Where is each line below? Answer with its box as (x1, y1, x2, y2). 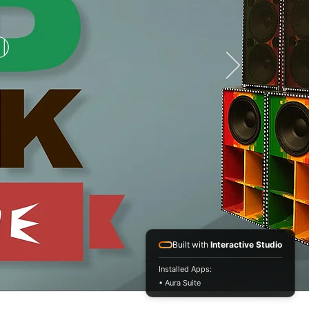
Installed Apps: (159, 264, 212, 274)
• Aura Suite (159, 278, 201, 288)
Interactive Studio (210, 239, 282, 250)
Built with (172, 239, 210, 250)
